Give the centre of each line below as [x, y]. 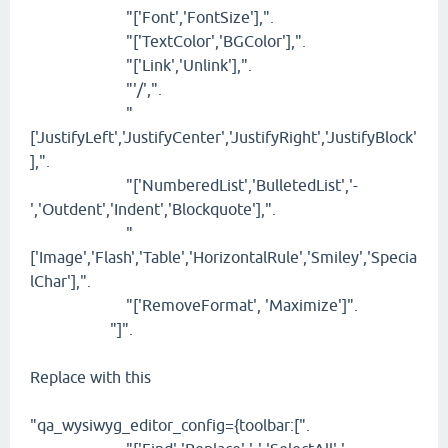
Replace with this [90, 377]
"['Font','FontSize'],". [152, 17]
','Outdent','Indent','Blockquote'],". [153, 209]
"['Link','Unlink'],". [141, 65]
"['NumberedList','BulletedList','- [194, 185]
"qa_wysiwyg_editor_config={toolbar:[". [170, 425]
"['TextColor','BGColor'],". [168, 41]
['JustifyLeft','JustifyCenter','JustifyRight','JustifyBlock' [223, 137]
